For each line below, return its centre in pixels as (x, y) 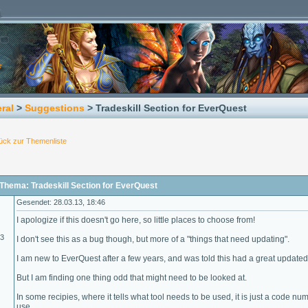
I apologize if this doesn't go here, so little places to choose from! (136, 220)
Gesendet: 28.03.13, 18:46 (61, 202)
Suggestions (55, 108)
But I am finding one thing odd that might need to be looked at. (132, 278)
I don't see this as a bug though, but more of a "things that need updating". (153, 239)
